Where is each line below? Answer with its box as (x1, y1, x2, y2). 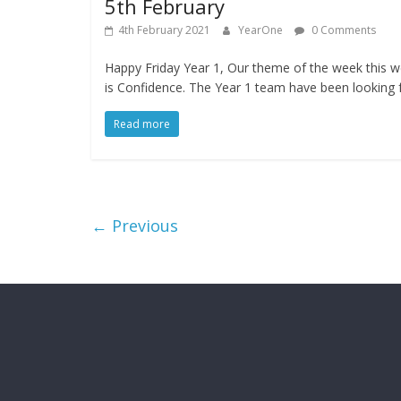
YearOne (238, 22, 286, 38)
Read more (114, 116, 170, 132)
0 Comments (309, 22, 376, 38)
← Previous (91, 215, 178, 237)
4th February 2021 (118, 22, 210, 38)
